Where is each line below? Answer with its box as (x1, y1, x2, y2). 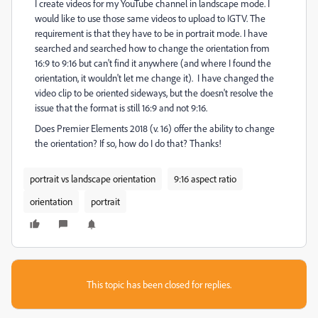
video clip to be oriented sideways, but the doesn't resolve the (35, 87, 273, 99)
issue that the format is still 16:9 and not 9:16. (35, 102, 207, 114)
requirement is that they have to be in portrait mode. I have (35, 27, 268, 39)
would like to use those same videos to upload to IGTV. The (35, 12, 265, 24)
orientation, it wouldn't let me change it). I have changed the (35, 72, 274, 84)
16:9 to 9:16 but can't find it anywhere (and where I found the (35, 57, 271, 69)
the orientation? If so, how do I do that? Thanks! (35, 137, 221, 149)
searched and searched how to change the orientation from (35, 42, 270, 54)
